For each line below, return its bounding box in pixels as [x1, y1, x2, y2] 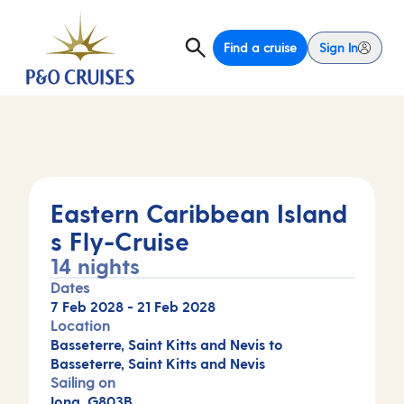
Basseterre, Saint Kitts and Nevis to [50, 335, 283, 353]
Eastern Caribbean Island [50, 197, 347, 227]
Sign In [319, 40, 358, 55]
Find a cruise [224, 40, 297, 55]
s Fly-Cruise [50, 225, 189, 255]
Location [50, 317, 110, 334]
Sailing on [50, 373, 115, 390]
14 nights [50, 252, 140, 279]
